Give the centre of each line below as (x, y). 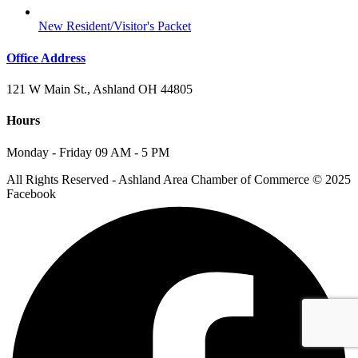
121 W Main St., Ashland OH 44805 (99, 89)
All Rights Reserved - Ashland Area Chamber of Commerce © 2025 (179, 179)
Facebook (31, 193)
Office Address (46, 58)
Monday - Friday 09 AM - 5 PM (88, 152)
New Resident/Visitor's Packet (115, 26)
